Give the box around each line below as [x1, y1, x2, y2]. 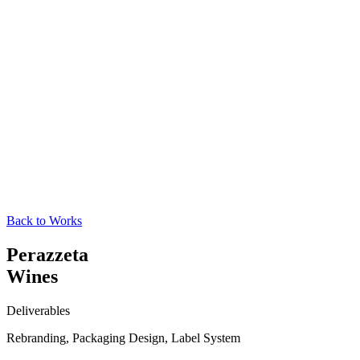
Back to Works [6, 214, 82, 227]
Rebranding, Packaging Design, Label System [6, 330, 240, 345]
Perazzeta [6, 243, 88, 265]
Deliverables [6, 303, 70, 317]
